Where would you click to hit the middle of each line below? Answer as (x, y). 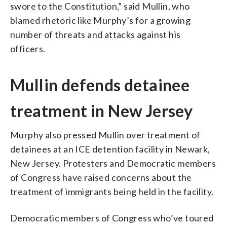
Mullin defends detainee (100, 85)
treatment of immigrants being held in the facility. (112, 191)
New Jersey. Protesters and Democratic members (113, 163)
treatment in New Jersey (102, 110)
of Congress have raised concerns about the (101, 177)
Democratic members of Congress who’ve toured (112, 218)
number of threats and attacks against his (96, 34)
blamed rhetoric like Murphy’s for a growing (101, 20)
